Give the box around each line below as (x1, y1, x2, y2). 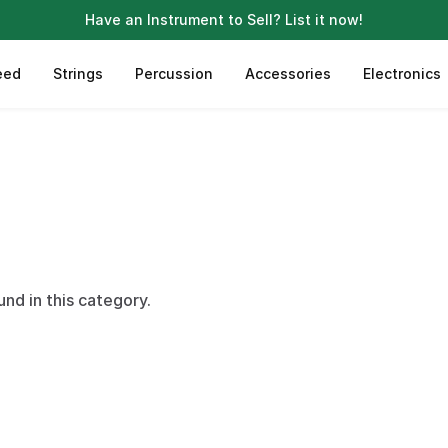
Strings (52, 65, 103, 82)
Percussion (134, 65, 213, 82)
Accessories (244, 65, 331, 82)
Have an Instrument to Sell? (85, 11, 281, 28)
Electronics (362, 65, 441, 82)
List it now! (285, 11, 363, 28)
